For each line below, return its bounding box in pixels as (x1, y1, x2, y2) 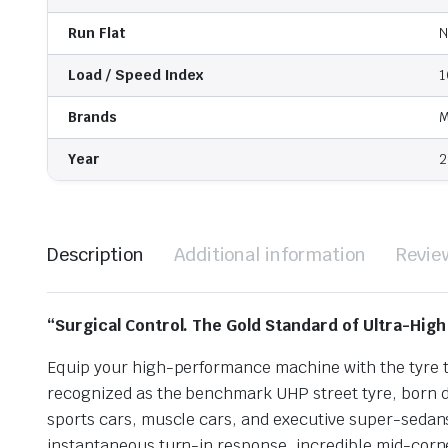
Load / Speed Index (68, 66, 205, 85)
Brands (68, 108, 117, 127)
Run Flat (68, 24, 126, 43)
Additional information (173, 243, 367, 267)
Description (47, 243, 144, 267)
